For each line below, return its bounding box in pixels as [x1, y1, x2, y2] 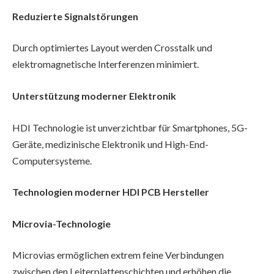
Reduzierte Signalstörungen [12, 10, 138, 22]
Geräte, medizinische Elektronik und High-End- [12, 138, 209, 150]
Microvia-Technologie [12, 217, 111, 229]
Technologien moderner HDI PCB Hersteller [12, 186, 209, 198]
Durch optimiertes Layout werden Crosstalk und [12, 42, 212, 54]
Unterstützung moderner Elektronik [12, 89, 176, 102]
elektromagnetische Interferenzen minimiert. [12, 58, 199, 70]
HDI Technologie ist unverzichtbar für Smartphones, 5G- [12, 121, 248, 133]
